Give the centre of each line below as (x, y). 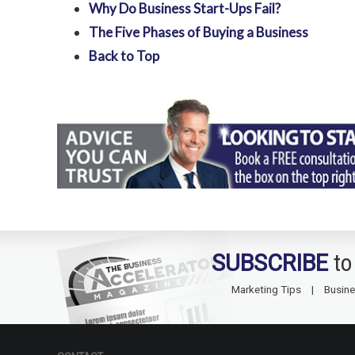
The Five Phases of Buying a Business (198, 32)
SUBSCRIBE (270, 263)
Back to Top (124, 56)
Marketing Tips (266, 290)
